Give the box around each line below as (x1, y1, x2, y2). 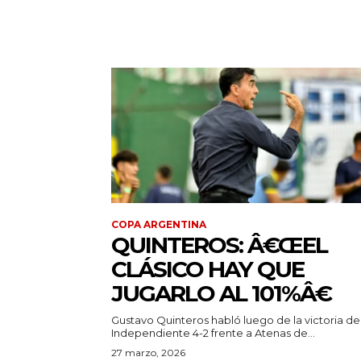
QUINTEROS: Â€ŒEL (111, 231, 327, 259)
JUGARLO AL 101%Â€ (111, 280, 330, 308)
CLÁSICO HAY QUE (111, 255, 304, 284)
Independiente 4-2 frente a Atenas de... (111, 326, 315, 340)
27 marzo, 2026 (111, 346, 185, 359)
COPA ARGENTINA (111, 218, 206, 231)
